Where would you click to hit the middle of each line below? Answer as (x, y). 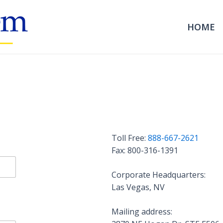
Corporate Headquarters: (159, 175)
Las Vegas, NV (138, 187)
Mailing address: (142, 212)
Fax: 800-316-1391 (145, 150)
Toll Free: (130, 138)
